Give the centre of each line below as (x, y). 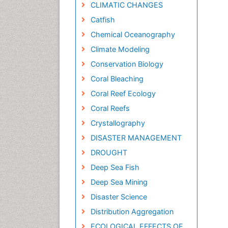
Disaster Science (119, 196)
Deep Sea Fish (115, 167)
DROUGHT (109, 152)
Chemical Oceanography (133, 34)
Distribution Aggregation (132, 211)
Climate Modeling (120, 49)
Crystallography (118, 123)
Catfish (103, 19)
